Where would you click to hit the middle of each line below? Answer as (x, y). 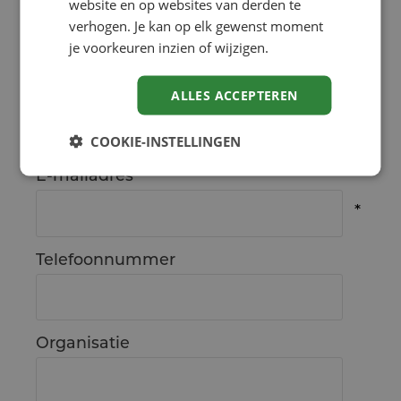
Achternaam (86, 92)
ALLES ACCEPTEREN (235, 95)
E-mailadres (85, 175)
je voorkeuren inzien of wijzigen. (169, 47)
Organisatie (83, 341)
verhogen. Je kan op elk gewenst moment (196, 26)
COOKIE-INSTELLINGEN (166, 141)
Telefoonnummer (106, 258)
